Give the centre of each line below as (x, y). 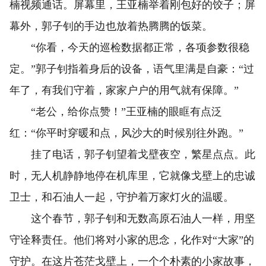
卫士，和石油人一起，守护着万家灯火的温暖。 (122, 197)
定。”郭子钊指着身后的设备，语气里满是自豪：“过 (132, 69)
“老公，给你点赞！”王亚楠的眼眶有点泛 (116, 112)
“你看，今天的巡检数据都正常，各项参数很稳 (129, 48)
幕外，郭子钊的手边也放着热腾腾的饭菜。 (111, 26)
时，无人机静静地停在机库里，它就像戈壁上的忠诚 (132, 176)
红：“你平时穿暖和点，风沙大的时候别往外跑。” (126, 133)
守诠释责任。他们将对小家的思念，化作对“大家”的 (132, 240)
